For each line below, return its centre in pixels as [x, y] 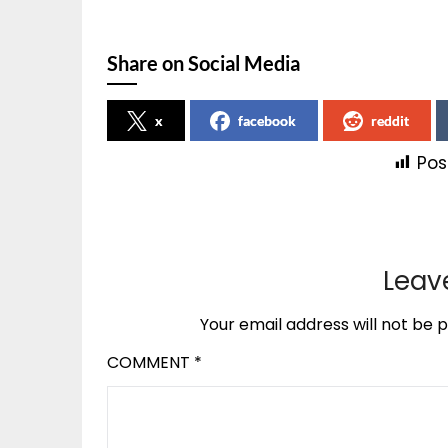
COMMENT [150, 362]
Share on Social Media [203, 62]
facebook [267, 120]
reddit [390, 120]
